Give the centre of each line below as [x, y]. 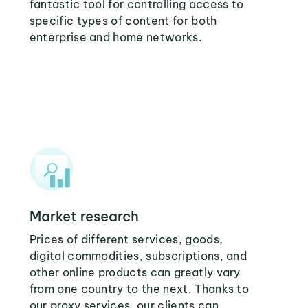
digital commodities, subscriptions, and [138, 256]
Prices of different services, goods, [126, 239]
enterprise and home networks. [115, 37]
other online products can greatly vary [135, 272]
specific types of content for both [123, 21]
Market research [84, 216]
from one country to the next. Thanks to [139, 289]
